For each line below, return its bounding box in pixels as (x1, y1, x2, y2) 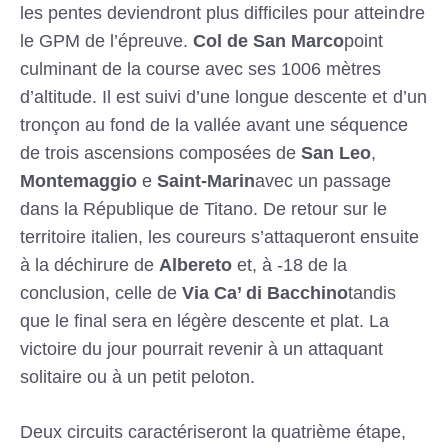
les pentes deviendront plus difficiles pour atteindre (20, 3, 425, 24)
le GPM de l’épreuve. (20, 31, 194, 52)
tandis (348, 283, 397, 304)
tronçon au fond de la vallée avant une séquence (20, 115, 409, 136)
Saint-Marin (157, 171, 256, 192)
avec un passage (255, 171, 392, 192)
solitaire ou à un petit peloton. (20, 367, 256, 388)
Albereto (159, 255, 233, 276)
